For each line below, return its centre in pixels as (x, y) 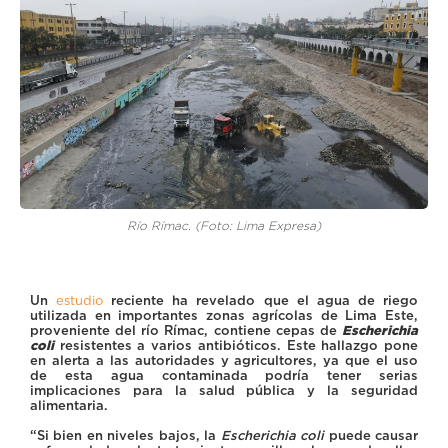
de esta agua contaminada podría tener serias (224, 375)
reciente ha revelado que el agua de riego (261, 300)
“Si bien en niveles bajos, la (125, 435)
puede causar (371, 435)
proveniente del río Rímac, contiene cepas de (186, 330)
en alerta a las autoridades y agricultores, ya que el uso (224, 360)
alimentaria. (69, 405)
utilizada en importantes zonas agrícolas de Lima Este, (224, 315)
